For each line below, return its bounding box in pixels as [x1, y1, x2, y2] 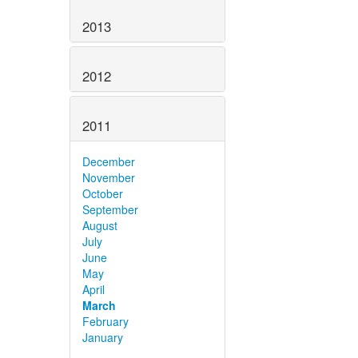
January [82, 328, 123, 345]
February [82, 312, 129, 329]
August [82, 217, 117, 233]
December [82, 153, 135, 169]
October [82, 185, 123, 201]
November [82, 169, 135, 185]
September [82, 201, 138, 217]
